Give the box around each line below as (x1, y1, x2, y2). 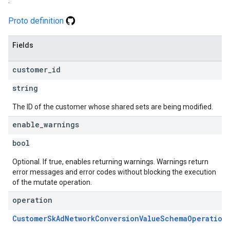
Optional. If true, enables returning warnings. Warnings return (12, 158, 208, 166)
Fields (12, 41, 33, 49)
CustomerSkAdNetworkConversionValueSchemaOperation (12, 214, 227, 223)
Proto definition (8, 16, 66, 26)
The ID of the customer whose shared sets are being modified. (12, 103, 213, 111)
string (12, 83, 38, 93)
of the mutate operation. (12, 178, 92, 186)
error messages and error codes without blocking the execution (12, 168, 216, 176)
